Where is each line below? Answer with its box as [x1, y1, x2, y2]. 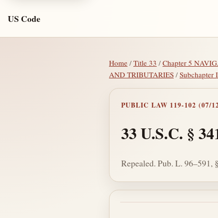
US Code [8, 12, 40, 25]
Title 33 [133, 58, 157, 68]
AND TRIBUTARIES [109, 70, 174, 79]
